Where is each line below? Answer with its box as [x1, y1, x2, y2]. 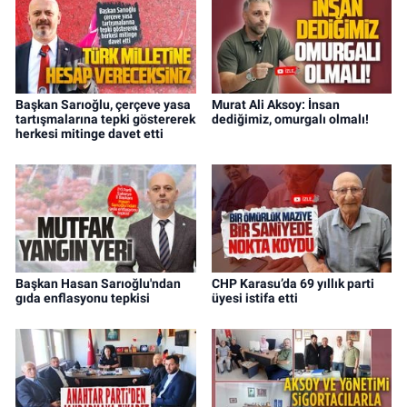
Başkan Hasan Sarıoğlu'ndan [15, 276, 181, 292]
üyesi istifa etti [211, 291, 298, 306]
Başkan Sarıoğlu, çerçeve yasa [15, 97, 191, 113]
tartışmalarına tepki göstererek [15, 112, 195, 127]
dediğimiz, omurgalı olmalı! [211, 112, 369, 127]
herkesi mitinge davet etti [15, 126, 164, 142]
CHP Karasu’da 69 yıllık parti [211, 276, 374, 292]
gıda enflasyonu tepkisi [15, 291, 150, 306]
